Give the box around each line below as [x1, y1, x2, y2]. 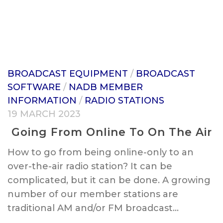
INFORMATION [7, 95, 77, 107]
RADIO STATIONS [85, 95, 164, 107]
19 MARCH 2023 [7, 109, 81, 120]
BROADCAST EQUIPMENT [7, 68, 128, 80]
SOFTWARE [7, 82, 61, 93]
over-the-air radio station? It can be [7, 160, 172, 172]
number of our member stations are [7, 188, 178, 200]
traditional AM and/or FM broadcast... [7, 202, 179, 214]
